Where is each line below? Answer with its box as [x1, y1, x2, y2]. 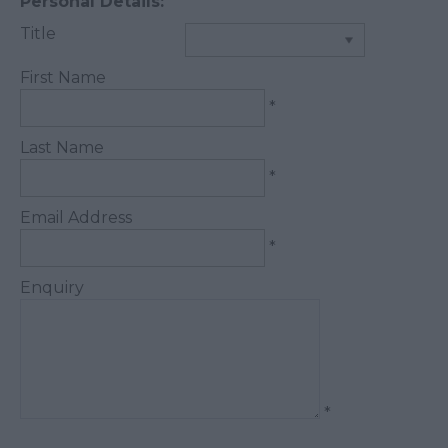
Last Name [20, 138, 104, 157]
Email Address [20, 208, 132, 227]
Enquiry [20, 278, 84, 297]
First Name [20, 68, 106, 87]
